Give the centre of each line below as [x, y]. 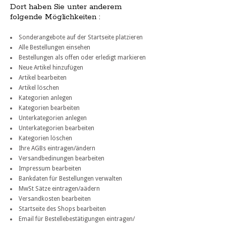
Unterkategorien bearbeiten [56, 128]
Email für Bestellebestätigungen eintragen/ [77, 219]
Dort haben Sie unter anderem [66, 7]
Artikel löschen [39, 88]
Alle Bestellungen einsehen [54, 48]
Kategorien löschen [45, 138]
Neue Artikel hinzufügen [51, 68]
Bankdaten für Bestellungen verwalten [70, 179]
